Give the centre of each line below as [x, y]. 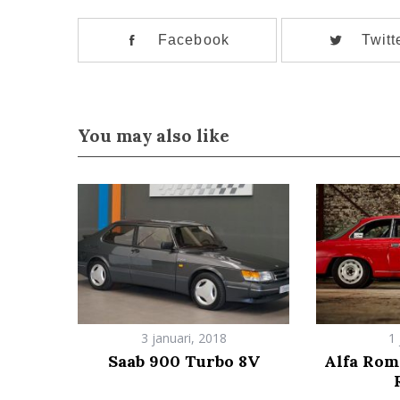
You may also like [154, 135]
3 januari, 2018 [183, 337]
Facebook [193, 39]
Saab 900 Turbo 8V [183, 361]
